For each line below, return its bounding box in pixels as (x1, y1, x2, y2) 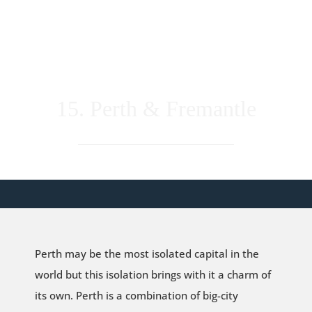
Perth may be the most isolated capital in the (34, 247, 259, 261)
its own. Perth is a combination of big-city (34, 288, 238, 303)
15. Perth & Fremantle (56, 95, 256, 121)
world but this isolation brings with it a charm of (34, 267, 271, 282)
